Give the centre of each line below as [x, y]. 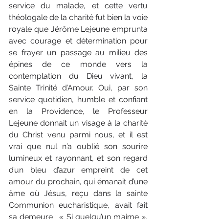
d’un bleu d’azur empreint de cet [78, 170]
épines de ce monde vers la [78, 64]
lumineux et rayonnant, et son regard [78, 158]
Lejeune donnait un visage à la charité [78, 123]
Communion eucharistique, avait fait [78, 205]
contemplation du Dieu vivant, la [78, 76]
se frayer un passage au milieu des [78, 52]
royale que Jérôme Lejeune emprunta [78, 29]
